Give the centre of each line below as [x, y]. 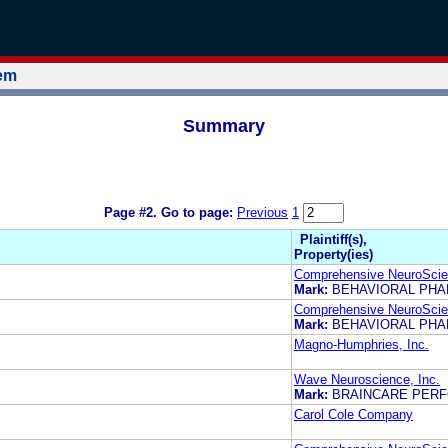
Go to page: [199, 213]
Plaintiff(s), [333, 239]
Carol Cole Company [353, 414]
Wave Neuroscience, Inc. [367, 379]
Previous [262, 213]
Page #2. [132, 213]
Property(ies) [333, 254]
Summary [224, 125]
